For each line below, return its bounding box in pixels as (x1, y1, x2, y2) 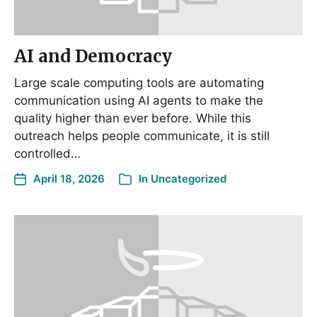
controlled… (14, 146, 81, 161)
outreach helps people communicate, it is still (14, 129, 270, 144)
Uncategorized (151, 172, 226, 186)
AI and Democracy (14, 45, 172, 68)
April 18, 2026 (33, 172, 105, 186)
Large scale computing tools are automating (14, 76, 264, 91)
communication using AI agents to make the (14, 93, 263, 108)
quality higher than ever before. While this (14, 111, 251, 126)
